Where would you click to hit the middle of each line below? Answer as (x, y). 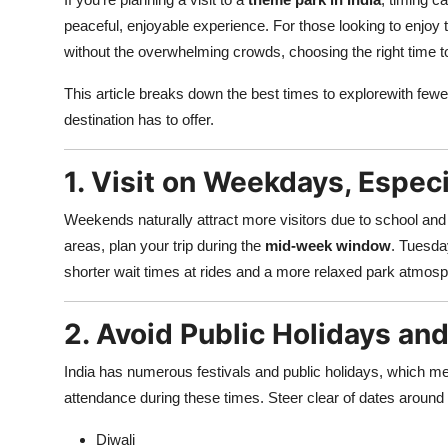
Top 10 (40, 73)
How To (44, 122)
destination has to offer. (139, 119)
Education (53, 367)
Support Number (78, 171)
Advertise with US (83, 24)
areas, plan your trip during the (164, 245)
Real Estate (57, 269)
